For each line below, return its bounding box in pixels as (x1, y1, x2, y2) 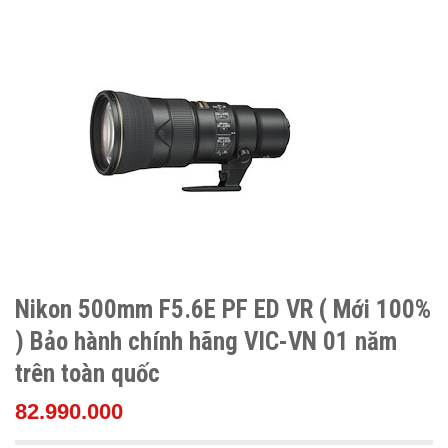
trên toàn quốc (15, 359, 160, 388)
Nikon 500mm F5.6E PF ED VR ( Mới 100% (15, 295, 431, 324)
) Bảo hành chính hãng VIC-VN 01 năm (15, 327, 397, 356)
